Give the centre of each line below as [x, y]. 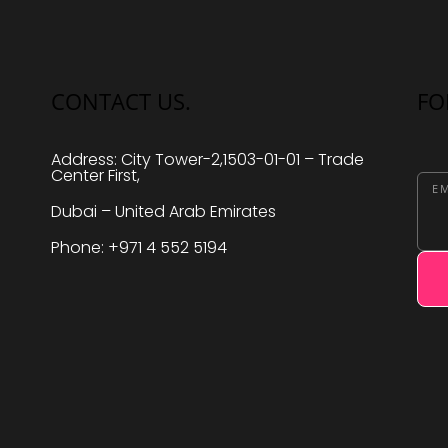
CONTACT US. [120, 100]
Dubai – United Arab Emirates [163, 211]
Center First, [95, 175]
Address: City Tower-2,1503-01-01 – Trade [207, 159]
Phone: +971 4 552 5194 [138, 247]
